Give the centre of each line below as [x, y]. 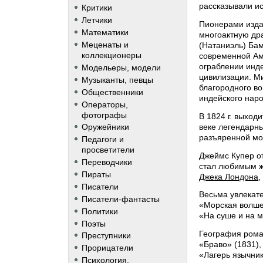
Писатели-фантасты [120, 199]
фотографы [104, 115]
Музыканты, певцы [117, 80]
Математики [105, 33]
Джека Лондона [229, 176]
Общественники [112, 92]
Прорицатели [107, 248]
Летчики [97, 20]
